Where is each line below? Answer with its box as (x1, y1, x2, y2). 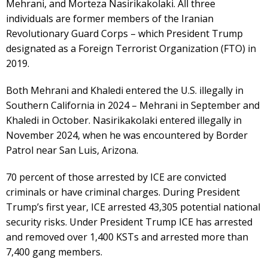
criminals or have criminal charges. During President (6, 185, 240, 199)
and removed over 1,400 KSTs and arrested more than (6, 230, 248, 243)
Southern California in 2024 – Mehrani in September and (6, 98, 260, 112)
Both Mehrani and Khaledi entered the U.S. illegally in (6, 83, 243, 97)
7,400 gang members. (6, 245, 102, 258)
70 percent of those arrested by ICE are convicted (6, 170, 226, 184)
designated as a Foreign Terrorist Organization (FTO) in (6, 41, 256, 55)
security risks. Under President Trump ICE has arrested (6, 215, 252, 229)
